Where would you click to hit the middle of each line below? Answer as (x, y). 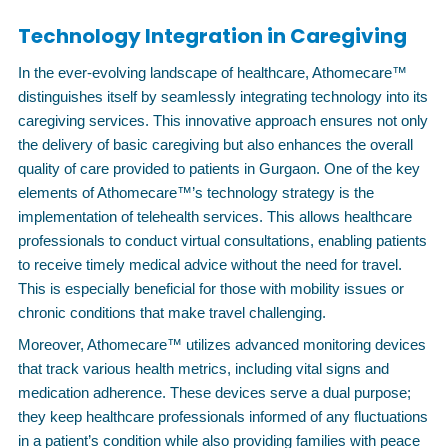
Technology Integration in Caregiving (212, 36)
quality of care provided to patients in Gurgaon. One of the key (219, 168)
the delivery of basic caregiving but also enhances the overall (215, 144)
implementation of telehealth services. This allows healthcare (215, 216)
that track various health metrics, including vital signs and (203, 368)
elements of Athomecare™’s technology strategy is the (196, 192)
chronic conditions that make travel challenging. (172, 312)
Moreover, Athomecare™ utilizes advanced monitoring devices (222, 344)
